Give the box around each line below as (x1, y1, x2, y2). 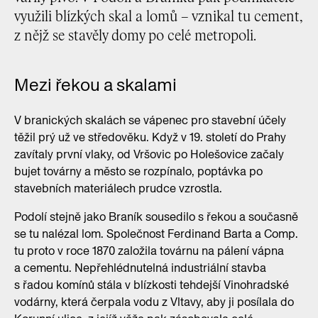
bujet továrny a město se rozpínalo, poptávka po (14, 163, 263, 180)
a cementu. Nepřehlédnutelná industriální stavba (14, 260, 266, 276)
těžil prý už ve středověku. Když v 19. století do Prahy (14, 129, 286, 146)
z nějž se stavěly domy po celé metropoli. (14, 29, 256, 44)
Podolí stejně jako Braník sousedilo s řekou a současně (14, 209, 298, 225)
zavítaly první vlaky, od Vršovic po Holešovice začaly (14, 146, 284, 163)
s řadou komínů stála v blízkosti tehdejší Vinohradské (14, 277, 289, 293)
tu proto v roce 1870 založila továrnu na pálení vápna (14, 243, 284, 259)
